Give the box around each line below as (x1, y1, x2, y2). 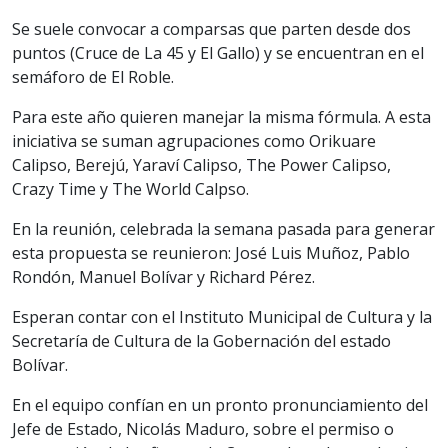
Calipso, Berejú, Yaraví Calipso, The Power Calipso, (12, 153, 391, 176)
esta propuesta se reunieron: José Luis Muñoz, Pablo (12, 241, 410, 264)
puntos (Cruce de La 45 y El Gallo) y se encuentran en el (12, 41, 424, 64)
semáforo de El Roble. (12, 65, 174, 88)
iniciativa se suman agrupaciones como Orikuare (12, 129, 376, 152)
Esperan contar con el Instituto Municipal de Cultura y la (12, 305, 432, 328)
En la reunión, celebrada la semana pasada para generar (12, 217, 435, 240)
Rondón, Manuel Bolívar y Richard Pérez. (12, 265, 315, 288)
